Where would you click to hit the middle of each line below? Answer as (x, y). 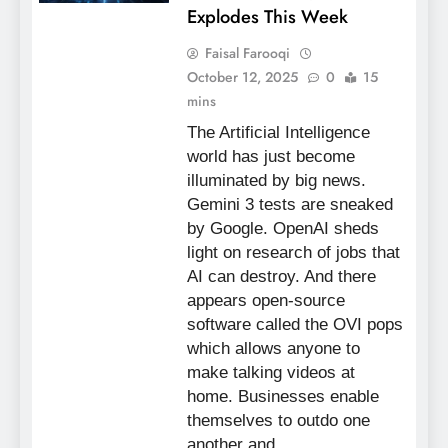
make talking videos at (270, 372)
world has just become (270, 156)
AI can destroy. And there (281, 276)
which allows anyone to (273, 348)
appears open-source (265, 300)
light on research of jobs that (293, 252)
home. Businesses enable (282, 396)
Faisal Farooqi (247, 52)
